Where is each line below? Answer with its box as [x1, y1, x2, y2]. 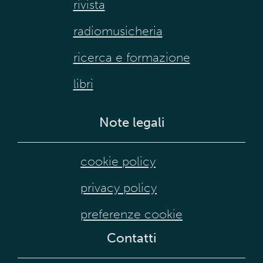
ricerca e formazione [73, 49, 190, 65]
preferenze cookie [80, 206, 183, 221]
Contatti [107, 230, 156, 246]
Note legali [99, 114, 164, 130]
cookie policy [80, 153, 156, 168]
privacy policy [80, 180, 157, 195]
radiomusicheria [73, 23, 163, 38]
